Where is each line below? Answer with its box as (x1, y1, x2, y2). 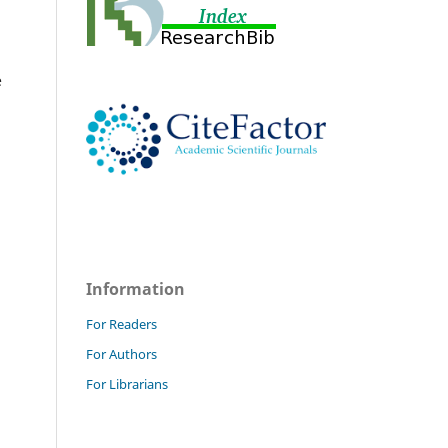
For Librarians (86, 374, 168, 393)
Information (86, 277, 185, 300)
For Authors (86, 344, 157, 363)
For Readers (86, 314, 157, 333)
